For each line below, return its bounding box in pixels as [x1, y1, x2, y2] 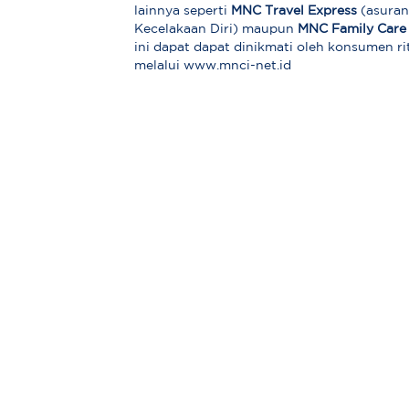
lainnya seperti [134, 5, 232, 17]
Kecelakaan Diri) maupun [134, 24, 299, 36]
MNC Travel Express [231, 5, 358, 17]
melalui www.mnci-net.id [134, 60, 292, 72]
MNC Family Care [298, 24, 407, 36]
